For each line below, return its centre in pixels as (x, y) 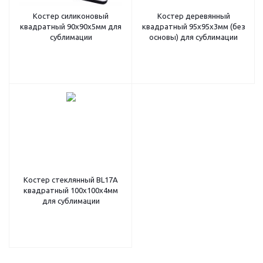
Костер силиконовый (71, 16)
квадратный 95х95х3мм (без (193, 26)
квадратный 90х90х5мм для (71, 26)
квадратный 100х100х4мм (71, 190)
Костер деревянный (193, 16)
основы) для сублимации (193, 37)
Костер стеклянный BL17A (71, 180)
